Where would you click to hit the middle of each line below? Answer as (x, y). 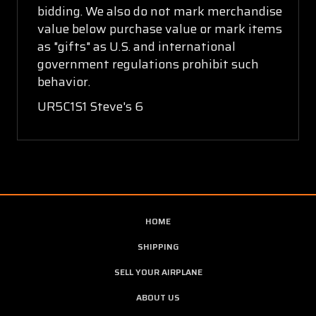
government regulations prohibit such (148, 64)
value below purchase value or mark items (160, 29)
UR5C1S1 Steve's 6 (91, 106)
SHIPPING (158, 246)
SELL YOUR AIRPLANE (158, 272)
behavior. (64, 81)
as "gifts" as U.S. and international (137, 46)
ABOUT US (158, 297)
